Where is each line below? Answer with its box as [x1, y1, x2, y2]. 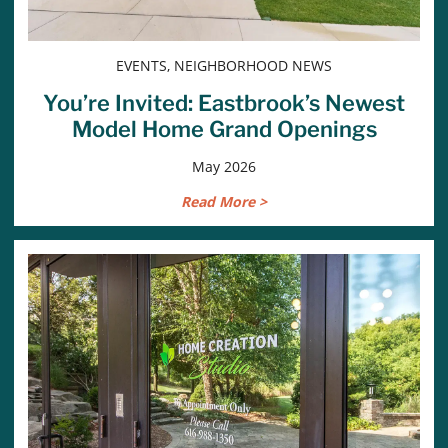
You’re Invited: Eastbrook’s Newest [43, 89, 405, 116]
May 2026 [192, 156, 256, 176]
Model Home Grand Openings [71, 115, 377, 142]
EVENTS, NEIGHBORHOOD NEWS [116, 55, 332, 75]
